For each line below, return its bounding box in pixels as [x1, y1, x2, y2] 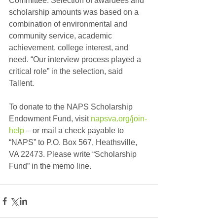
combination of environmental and [9, 20, 129, 29]
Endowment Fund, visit [9, 114, 91, 123]
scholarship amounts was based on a [9, 8, 141, 17]
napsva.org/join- [91, 114, 147, 123]
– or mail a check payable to [24, 126, 126, 135]
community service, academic [9, 32, 114, 40]
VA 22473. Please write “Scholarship [9, 150, 139, 159]
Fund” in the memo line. [9, 162, 91, 171]
